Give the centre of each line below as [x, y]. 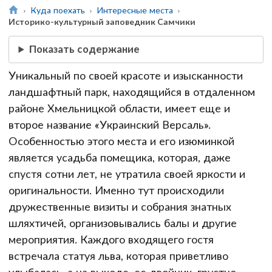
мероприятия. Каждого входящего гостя [111, 239]
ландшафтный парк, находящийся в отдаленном [132, 91]
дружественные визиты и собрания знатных [120, 206]
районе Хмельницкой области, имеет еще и [119, 108]
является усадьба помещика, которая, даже [120, 157]
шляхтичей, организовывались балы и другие [123, 223]
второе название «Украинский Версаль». [110, 124]
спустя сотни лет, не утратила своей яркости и [127, 173]
